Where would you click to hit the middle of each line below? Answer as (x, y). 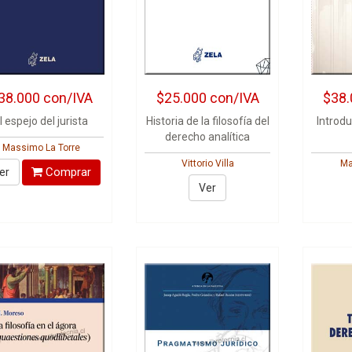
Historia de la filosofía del (207, 121)
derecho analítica (208, 137)
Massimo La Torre (41, 148)
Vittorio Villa (207, 163)
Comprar (66, 172)
